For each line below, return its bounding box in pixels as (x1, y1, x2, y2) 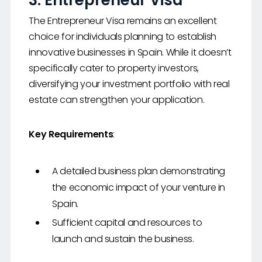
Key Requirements (29, 127, 113, 142)
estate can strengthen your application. (29, 93, 205, 107)
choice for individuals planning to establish (29, 30, 217, 44)
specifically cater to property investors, (29, 61, 199, 75)
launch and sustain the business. (52, 232, 194, 246)
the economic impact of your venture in (52, 181, 226, 195)
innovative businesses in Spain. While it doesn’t (29, 46, 232, 60)
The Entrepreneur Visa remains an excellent (29, 14, 217, 28)
